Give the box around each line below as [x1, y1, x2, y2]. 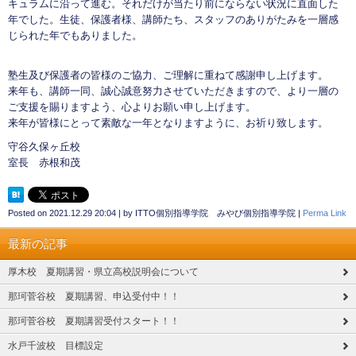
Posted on [8, 208, 49, 219]
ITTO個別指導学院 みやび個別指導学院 [135, 208, 296, 219]
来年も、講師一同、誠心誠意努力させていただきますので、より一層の [8, 85, 339, 98]
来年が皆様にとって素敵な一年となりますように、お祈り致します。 [8, 117, 331, 130]
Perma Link [303, 208, 346, 219]
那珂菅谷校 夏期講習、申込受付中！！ [8, 291, 180, 303]
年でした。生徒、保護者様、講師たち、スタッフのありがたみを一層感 [8, 14, 339, 26]
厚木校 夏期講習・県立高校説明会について [8, 266, 199, 278]
